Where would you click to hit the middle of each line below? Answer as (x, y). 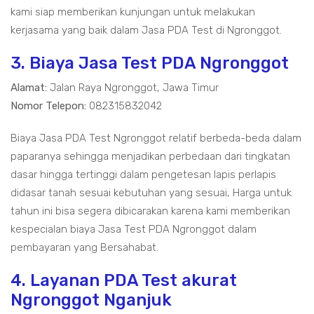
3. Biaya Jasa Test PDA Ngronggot (150, 63)
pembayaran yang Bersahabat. (84, 247)
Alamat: (29, 88)
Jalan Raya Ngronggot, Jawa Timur (133, 88)
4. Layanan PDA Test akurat (124, 280)
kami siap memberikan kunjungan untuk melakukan (133, 12)
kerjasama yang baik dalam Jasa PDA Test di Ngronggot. (146, 30)
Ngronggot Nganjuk (91, 300)
